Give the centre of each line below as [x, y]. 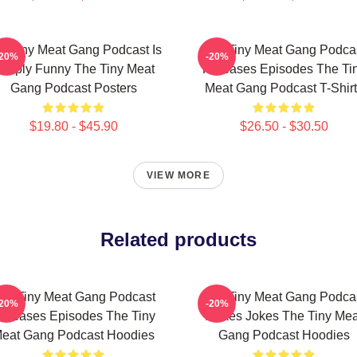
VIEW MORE [178, 175]
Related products [178, 239]
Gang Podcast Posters [73, 88]
